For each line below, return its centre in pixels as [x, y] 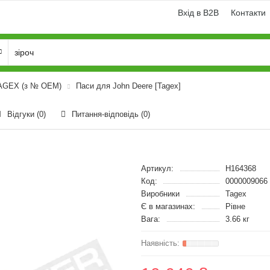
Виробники [160, 194]
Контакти [248, 13]
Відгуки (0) [27, 114]
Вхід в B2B [198, 13]
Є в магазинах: [168, 206]
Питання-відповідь [106, 114]
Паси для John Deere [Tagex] [128, 86]
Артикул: [157, 168]
